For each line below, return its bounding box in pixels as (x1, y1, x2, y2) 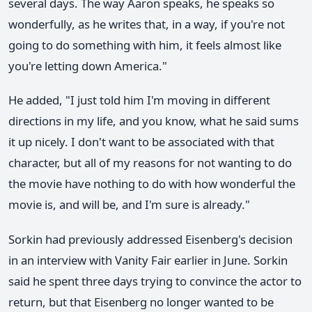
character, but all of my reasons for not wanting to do (8, 155, 292, 171)
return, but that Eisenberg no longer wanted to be (8, 293, 274, 310)
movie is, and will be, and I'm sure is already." (8, 196, 250, 213)
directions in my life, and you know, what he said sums (8, 113, 299, 130)
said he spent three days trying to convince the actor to (8, 272, 302, 289)
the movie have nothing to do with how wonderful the (8, 175, 295, 192)
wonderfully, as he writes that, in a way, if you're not (8, 16, 285, 33)
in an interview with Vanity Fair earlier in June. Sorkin (8, 251, 288, 268)
